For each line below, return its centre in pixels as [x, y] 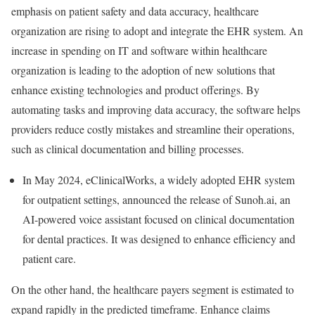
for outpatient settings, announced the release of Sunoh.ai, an [156, 199]
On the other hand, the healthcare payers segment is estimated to [153, 289]
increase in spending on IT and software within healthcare [139, 50]
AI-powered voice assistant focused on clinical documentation [159, 219]
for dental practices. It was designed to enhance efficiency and [159, 239]
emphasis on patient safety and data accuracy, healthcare [135, 11]
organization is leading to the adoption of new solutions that [143, 70]
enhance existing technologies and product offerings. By [135, 90]
